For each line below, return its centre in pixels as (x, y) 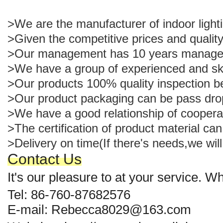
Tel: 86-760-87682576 (69, 195)
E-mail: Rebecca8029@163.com (99, 210)
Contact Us (45, 159)
